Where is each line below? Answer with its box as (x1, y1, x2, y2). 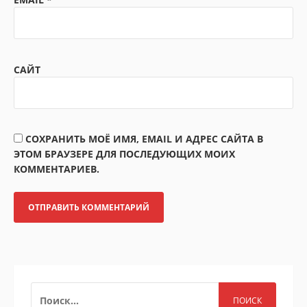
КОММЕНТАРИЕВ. (14, 162, 99, 176)
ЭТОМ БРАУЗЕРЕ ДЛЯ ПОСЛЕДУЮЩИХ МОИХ (14, 147, 235, 161)
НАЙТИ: (30, 282, 69, 296)
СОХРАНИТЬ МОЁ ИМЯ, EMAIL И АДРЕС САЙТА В (25, 132, 263, 146)
